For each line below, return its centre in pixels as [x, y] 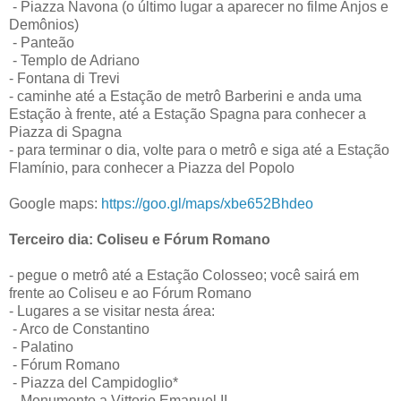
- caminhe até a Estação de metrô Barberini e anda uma [185, 96]
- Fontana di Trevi [64, 78]
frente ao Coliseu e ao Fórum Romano [130, 293]
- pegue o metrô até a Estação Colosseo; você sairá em [184, 275]
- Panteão [43, 42]
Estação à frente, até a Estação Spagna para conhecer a [188, 114]
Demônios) [44, 24]
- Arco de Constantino [81, 328]
